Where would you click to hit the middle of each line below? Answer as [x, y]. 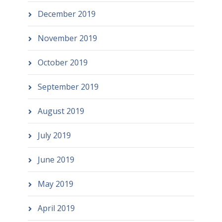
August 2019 [61, 111]
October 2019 [62, 62]
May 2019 [55, 184]
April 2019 [56, 208]
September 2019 [68, 86]
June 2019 [56, 159]
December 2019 [66, 14]
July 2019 [54, 135]
